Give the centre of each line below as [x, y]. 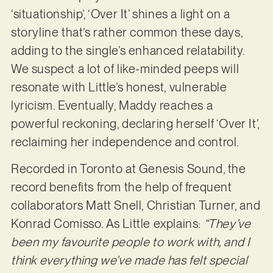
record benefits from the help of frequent [121, 187]
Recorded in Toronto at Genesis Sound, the [128, 169]
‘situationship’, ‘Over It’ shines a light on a [120, 14]
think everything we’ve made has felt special [129, 261]
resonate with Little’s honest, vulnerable [119, 87]
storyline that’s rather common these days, [127, 32]
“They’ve [227, 224]
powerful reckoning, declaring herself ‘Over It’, [135, 123]
